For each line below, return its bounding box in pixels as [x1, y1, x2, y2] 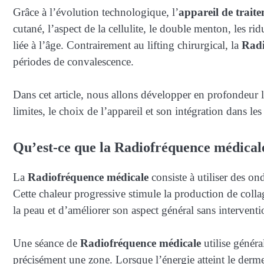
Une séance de [13, 237, 80, 250]
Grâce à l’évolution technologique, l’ [13, 5, 179, 18]
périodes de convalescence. [13, 55, 134, 68]
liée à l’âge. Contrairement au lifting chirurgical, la [13, 38, 242, 51]
